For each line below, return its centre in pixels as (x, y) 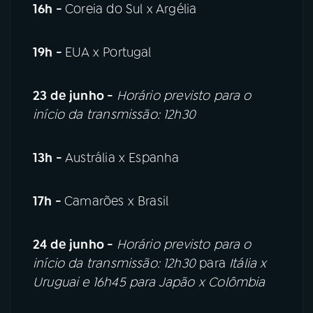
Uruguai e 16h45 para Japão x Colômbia (149, 282)
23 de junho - (75, 96)
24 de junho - (75, 244)
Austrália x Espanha (122, 158)
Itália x (246, 263)
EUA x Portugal (108, 53)
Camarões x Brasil (117, 201)
